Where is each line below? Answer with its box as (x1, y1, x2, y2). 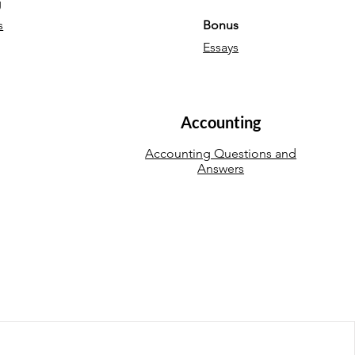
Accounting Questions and (145, 146, 297, 161)
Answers (197, 161, 245, 176)
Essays (203, 40, 239, 55)
